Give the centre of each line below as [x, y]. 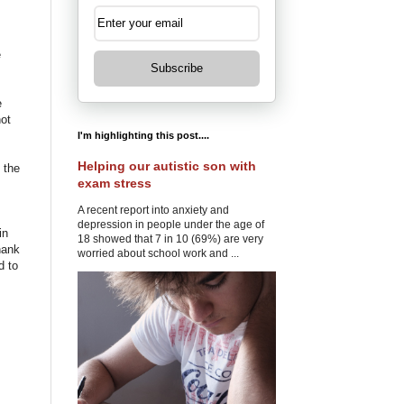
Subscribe [177, 68]
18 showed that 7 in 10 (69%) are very [170, 239]
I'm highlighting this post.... [143, 135]
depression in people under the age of [171, 224]
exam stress [115, 183]
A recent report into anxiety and [153, 210]
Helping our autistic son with [167, 165]
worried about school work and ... [158, 253]
